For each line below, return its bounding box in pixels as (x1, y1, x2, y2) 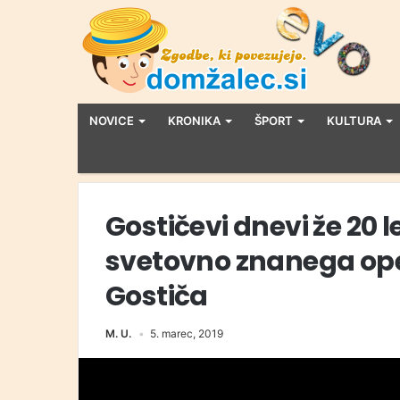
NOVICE (89, 113, 134, 128)
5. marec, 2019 (150, 327, 223, 340)
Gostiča (105, 278, 208, 315)
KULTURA (327, 113, 381, 128)
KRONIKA (168, 113, 221, 128)
